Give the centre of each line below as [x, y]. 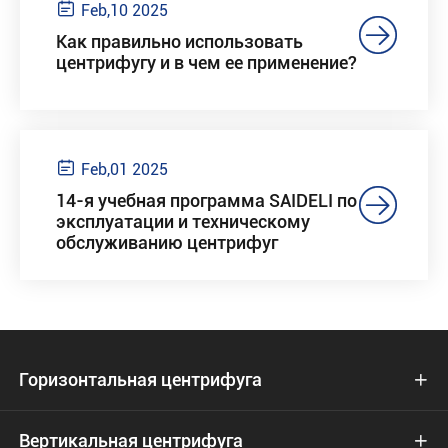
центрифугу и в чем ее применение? [206, 62]
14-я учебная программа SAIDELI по [206, 201]
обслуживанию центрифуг [167, 243]
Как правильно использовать [179, 41]
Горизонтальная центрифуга [140, 380]
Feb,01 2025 [124, 170]
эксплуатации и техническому [183, 222]
